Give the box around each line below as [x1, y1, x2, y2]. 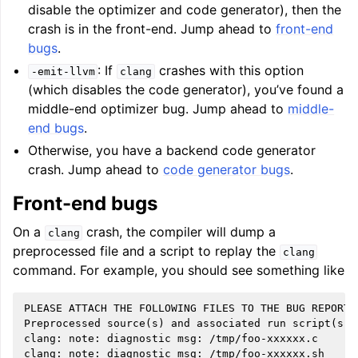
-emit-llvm [30, 66, 95, 78]
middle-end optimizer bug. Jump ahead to [28, 101, 288, 117]
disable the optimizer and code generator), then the [28, 2, 342, 18]
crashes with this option [154, 62, 304, 78]
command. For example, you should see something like [13, 262, 344, 278]
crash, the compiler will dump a [82, 224, 276, 240]
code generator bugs [163, 161, 291, 177]
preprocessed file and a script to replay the [13, 243, 280, 259]
